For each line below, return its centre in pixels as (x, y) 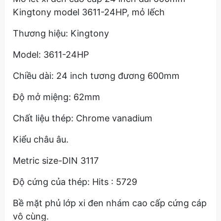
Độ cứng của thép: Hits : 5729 (75, 182)
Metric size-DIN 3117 (56, 161)
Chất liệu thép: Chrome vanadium (84, 118)
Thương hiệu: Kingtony (62, 33)
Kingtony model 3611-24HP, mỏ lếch (89, 12)
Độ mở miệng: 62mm (58, 97)
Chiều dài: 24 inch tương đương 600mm (96, 76)
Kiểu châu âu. (42, 139)
